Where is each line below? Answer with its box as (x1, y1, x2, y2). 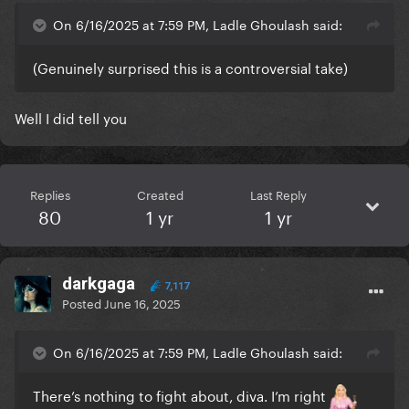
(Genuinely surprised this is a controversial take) (33, 56, 348, 79)
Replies (29, 184, 70, 204)
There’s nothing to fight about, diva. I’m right (33, 383, 330, 406)
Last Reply (249, 184, 307, 204)
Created (136, 184, 184, 204)
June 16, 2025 (104, 293, 181, 312)
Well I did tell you (15, 106, 127, 129)
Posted (62, 293, 104, 312)
